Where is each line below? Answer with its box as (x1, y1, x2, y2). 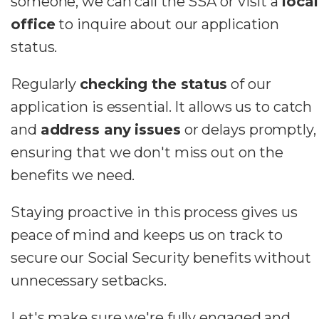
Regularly (11, 75, 80, 93)
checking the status (80, 75, 228, 93)
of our (227, 75, 271, 93)
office (11, 16, 56, 33)
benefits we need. (11, 167, 135, 184)
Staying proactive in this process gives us (11, 204, 298, 221)
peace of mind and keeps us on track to (11, 226, 283, 244)
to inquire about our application (55, 16, 280, 33)
